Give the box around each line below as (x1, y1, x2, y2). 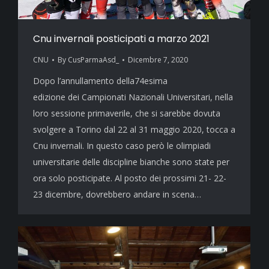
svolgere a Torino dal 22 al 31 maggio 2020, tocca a (33, 124, 235, 136)
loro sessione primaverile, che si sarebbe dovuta (33, 107, 220, 119)
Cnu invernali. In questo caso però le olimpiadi (33, 140, 211, 152)
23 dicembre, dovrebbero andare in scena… (33, 189, 201, 201)
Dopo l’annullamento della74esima (33, 75, 168, 87)
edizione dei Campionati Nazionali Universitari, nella (33, 91, 233, 103)
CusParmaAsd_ (68, 55, 119, 65)
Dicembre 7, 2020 (128, 55, 188, 65)
